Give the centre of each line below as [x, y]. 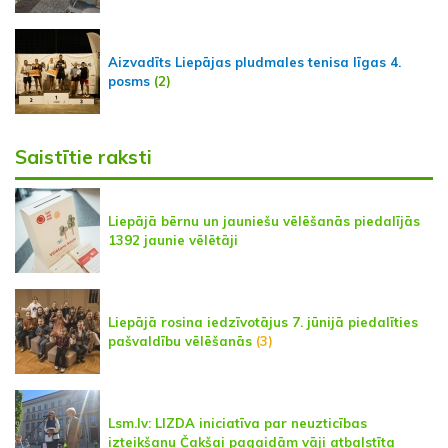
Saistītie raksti [83, 157]
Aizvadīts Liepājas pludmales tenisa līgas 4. [254, 61]
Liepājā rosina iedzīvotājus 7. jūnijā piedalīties [263, 321]
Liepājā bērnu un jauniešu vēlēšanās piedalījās [264, 220]
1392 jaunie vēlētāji [173, 239]
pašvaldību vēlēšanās [180, 340]
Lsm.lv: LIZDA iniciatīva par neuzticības [237, 422]
